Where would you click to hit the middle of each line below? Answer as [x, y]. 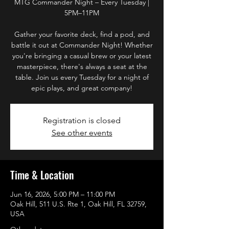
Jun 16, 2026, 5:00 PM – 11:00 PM [63, 194]
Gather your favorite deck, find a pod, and [82, 34]
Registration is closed [82, 120]
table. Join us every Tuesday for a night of [82, 77]
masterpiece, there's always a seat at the [82, 66]
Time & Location [42, 175]
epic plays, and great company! [82, 88]
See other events [82, 133]
